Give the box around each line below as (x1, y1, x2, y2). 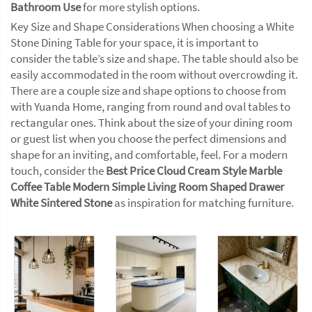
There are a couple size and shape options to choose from (10, 83, 286, 98)
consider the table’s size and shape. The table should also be (10, 51, 298, 66)
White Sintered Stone (10, 195, 112, 210)
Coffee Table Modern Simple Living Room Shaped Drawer (10, 179, 284, 194)
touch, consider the (10, 163, 106, 178)
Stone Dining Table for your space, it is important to (10, 35, 258, 50)
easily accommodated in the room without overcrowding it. (10, 67, 298, 82)
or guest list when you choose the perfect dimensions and (10, 131, 286, 146)
